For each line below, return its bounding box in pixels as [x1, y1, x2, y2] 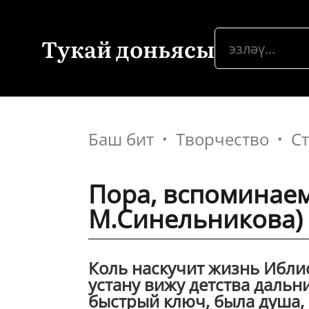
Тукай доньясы [41, 32, 215, 65]
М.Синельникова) [88, 202, 303, 236]
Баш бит [88, 128, 154, 150]
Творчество [176, 128, 269, 150]
